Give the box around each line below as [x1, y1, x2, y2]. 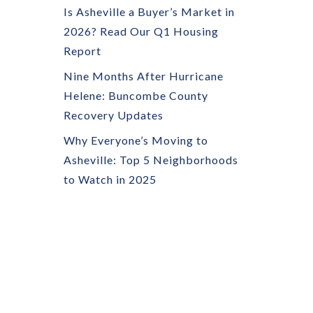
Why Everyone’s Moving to [64, 133, 208, 147]
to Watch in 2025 [64, 173, 156, 186]
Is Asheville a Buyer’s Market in [64, 5, 235, 18]
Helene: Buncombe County [64, 89, 208, 102]
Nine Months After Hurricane [64, 69, 224, 82]
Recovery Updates [64, 108, 163, 122]
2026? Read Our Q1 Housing [64, 24, 219, 38]
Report [64, 44, 101, 57]
